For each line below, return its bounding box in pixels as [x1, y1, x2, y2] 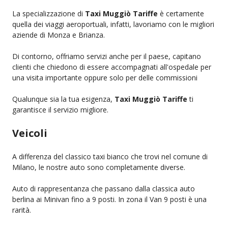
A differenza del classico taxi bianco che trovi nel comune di [12, 151, 208, 161]
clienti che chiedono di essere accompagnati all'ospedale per [12, 62, 211, 72]
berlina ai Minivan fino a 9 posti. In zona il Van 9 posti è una [12, 194, 207, 204]
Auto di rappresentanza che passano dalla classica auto [12, 183, 195, 193]
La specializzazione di [12, 8, 85, 18]
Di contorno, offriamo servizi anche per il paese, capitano [12, 51, 201, 61]
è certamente [158, 8, 204, 18]
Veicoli [12, 126, 47, 140]
